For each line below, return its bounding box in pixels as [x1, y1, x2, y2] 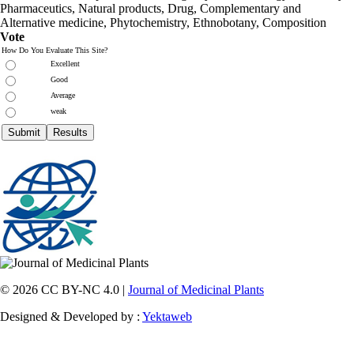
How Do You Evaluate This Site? [2, 46, 107, 55]
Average [51, 91, 75, 100]
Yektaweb [142, 310, 192, 324]
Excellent [51, 59, 80, 69]
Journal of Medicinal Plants [128, 283, 264, 297]
